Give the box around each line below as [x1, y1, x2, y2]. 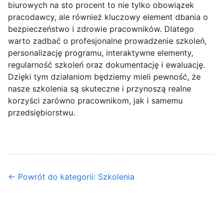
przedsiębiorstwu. [8, 108, 75, 118]
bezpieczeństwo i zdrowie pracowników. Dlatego [8, 24, 194, 34]
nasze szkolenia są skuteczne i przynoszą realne [8, 84, 191, 94]
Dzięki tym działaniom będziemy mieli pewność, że [8, 72, 201, 82]
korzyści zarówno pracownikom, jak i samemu [8, 96, 183, 106]
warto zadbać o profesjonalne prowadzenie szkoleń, [8, 36, 207, 46]
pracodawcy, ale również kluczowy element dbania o [8, 12, 208, 22]
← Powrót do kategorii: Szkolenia [8, 172, 134, 182]
